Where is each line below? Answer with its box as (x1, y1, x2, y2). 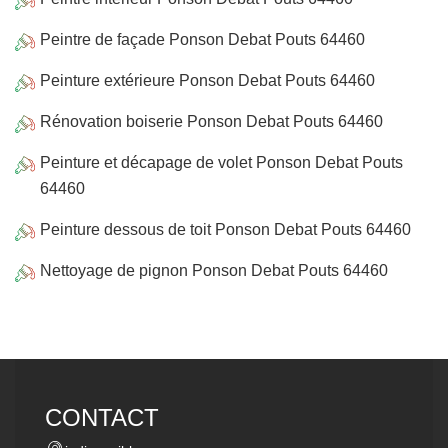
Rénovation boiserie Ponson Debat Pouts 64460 (40, 113, 383, 130)
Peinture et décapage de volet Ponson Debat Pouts (40, 154, 403, 171)
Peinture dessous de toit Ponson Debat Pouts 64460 (40, 221, 411, 238)
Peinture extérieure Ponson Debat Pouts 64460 (40, 72, 375, 89)
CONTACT (45, 404, 159, 431)
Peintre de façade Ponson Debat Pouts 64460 (40, 31, 365, 48)
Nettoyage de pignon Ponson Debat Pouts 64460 (40, 262, 388, 279)
